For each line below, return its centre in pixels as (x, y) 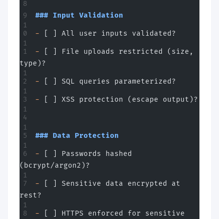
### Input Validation (79, 15)
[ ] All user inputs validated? (108, 33)
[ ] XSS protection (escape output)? (119, 99)
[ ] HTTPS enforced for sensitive (112, 213)
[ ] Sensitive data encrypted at (110, 184)
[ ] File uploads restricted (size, (117, 52)
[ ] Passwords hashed (86, 154)
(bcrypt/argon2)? (55, 165)
